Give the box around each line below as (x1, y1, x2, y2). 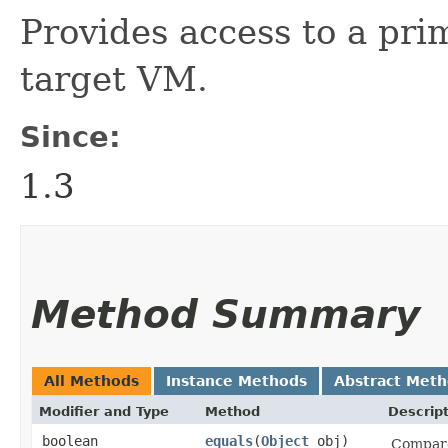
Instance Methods (166, 372, 307, 389)
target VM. (20, 58, 208, 99)
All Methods (44, 372, 139, 389)
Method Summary (31, 291, 420, 337)
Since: (20, 119, 121, 154)
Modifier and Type (39, 403, 169, 419)
